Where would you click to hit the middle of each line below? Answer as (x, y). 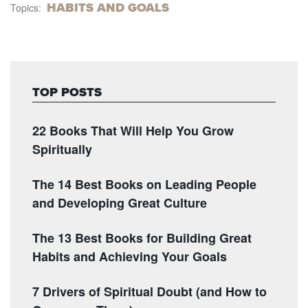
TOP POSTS (67, 92)
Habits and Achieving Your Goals (130, 256)
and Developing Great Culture (120, 203)
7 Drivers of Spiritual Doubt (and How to (150, 291)
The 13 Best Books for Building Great (142, 238)
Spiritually (62, 149)
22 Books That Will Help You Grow (133, 131)
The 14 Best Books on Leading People (144, 184)
